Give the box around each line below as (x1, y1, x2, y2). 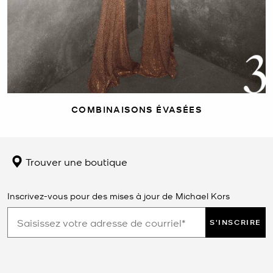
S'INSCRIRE (210, 217, 261, 228)
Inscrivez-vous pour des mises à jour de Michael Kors (7, 190, 230, 202)
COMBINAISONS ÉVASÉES (71, 104, 202, 116)
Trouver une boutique (23, 155, 127, 169)
